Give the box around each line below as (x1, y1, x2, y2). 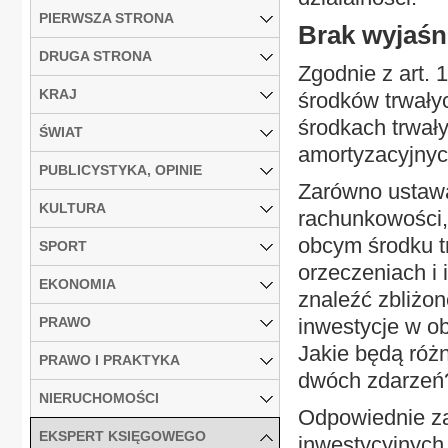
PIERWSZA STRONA (39, 9, 174, 26)
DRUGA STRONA (39, 47, 152, 64)
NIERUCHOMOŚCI (39, 389, 159, 406)
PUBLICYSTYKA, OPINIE (39, 161, 202, 178)
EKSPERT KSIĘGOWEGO (39, 427, 206, 444)
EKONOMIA (39, 275, 116, 292)
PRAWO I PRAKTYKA (39, 351, 180, 368)
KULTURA (39, 199, 106, 216)
